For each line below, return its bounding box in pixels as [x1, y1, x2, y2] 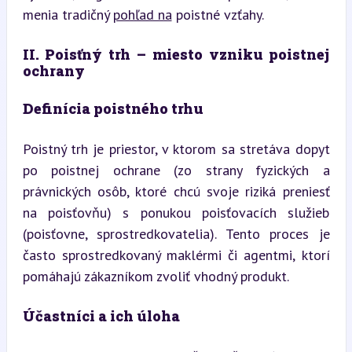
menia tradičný [22, 5, 113, 24]
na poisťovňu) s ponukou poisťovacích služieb [22, 203, 330, 222]
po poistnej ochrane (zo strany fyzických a [22, 161, 330, 179]
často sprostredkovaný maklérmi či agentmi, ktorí [22, 246, 330, 264]
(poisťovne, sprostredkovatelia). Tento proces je [22, 225, 330, 243]
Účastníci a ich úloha [22, 306, 180, 325]
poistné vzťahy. [171, 5, 264, 24]
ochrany [22, 61, 85, 80]
